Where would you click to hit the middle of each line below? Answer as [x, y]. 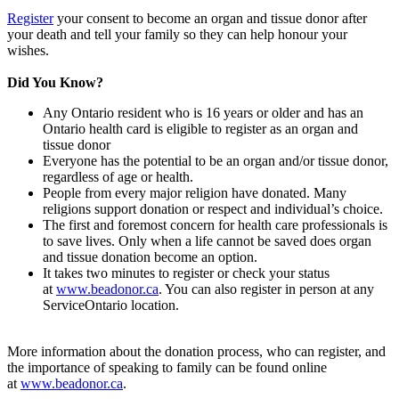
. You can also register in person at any [266, 289]
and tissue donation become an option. [150, 256]
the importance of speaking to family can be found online [167, 367]
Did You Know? [55, 82]
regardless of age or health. [118, 176]
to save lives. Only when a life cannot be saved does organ [207, 240]
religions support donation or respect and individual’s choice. [213, 208]
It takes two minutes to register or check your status [186, 273]
